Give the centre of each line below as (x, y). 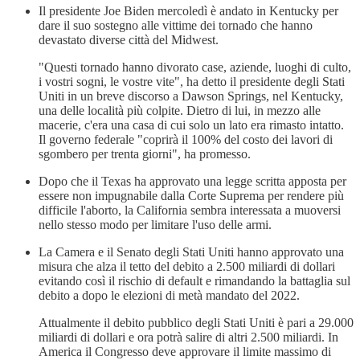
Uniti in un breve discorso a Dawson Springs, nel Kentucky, (191, 96)
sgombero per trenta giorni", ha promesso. (145, 153)
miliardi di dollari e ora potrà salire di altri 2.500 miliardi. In (188, 337)
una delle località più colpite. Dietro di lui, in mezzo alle (180, 110)
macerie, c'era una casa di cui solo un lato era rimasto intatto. (191, 125)
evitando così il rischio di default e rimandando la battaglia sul (194, 280)
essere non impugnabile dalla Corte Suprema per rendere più (191, 195)
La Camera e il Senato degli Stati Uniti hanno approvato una (191, 252)
